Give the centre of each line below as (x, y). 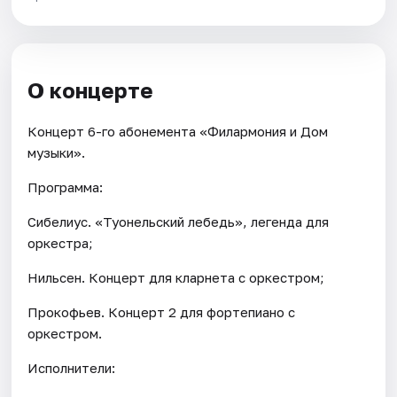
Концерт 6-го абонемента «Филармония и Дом (178, 131)
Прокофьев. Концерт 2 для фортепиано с (162, 311)
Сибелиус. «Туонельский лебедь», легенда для (179, 221)
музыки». (57, 152)
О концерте (91, 90)
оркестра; (61, 242)
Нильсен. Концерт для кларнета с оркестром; (176, 277)
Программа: (66, 187)
